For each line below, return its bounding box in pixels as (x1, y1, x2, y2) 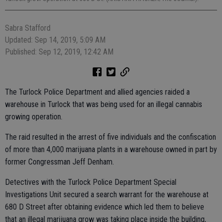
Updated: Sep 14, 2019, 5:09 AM (5, 35, 106, 45)
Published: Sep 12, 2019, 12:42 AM (5, 47, 113, 56)
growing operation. (5, 111, 62, 121)
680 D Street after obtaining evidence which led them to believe (5, 202, 204, 212)
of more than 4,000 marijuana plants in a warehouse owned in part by (5, 144, 217, 154)
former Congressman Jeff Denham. (5, 157, 114, 166)
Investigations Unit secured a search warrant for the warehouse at (5, 189, 209, 199)
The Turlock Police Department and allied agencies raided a (5, 87, 190, 97)
